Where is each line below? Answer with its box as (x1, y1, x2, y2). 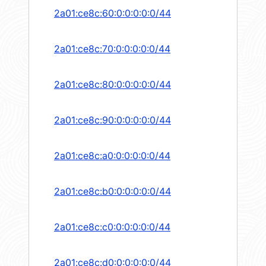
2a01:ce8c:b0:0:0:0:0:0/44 (54, 185, 171, 198)
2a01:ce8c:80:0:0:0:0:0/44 (54, 78, 171, 91)
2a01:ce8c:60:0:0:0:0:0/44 (54, 7, 171, 20)
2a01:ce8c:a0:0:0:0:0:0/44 (54, 150, 170, 162)
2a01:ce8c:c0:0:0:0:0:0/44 (54, 221, 170, 233)
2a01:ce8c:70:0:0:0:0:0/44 (54, 43, 170, 55)
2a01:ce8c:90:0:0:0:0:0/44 (54, 114, 171, 126)
